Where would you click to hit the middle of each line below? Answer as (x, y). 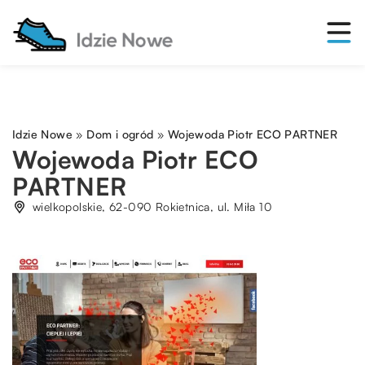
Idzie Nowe (42, 134)
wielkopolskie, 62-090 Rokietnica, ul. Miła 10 (152, 207)
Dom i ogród (120, 134)
